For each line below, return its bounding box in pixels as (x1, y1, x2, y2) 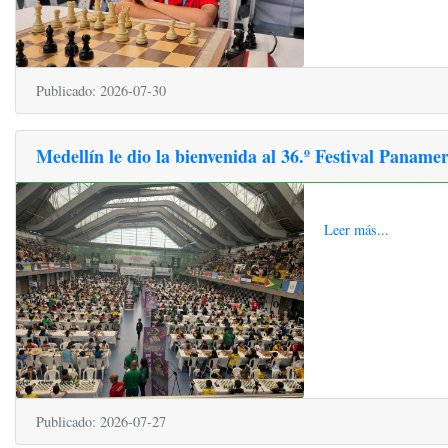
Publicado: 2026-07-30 (36, 80, 166, 100)
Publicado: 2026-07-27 (36, 412, 166, 432)
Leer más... (323, 219, 389, 239)
